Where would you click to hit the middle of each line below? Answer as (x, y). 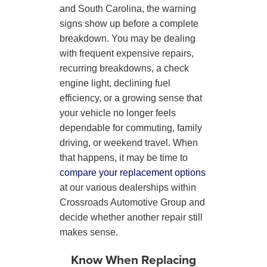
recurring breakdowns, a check (124, 68)
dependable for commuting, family (131, 128)
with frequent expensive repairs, (127, 53)
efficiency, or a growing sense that (131, 98)
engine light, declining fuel (115, 83)
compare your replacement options (133, 172)
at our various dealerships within (128, 187)
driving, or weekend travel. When (129, 142)
